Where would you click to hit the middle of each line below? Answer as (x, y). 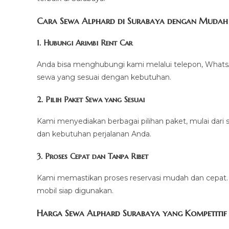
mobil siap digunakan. (75, 191)
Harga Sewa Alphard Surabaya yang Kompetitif (132, 213)
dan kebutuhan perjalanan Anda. (94, 134)
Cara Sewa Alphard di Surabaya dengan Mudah (132, 21)
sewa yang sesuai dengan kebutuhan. (104, 77)
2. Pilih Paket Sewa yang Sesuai (91, 100)
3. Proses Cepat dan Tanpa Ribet (93, 156)
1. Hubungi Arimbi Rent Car (85, 43)
